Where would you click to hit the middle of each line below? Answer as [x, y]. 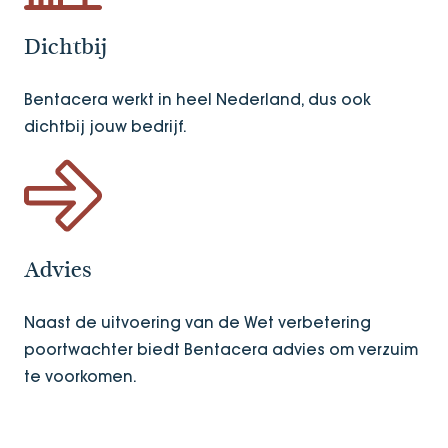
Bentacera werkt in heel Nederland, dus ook [197, 99]
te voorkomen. [80, 376]
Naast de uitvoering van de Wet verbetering [197, 322]
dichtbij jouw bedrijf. [107, 126]
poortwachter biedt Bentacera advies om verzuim [221, 349]
